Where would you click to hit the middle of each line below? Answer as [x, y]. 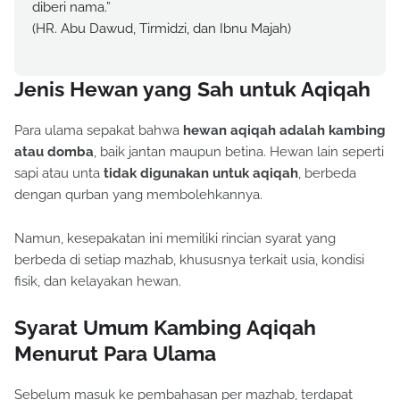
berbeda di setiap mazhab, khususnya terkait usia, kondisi [189, 260]
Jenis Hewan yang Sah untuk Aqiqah [192, 89]
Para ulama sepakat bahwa [99, 131]
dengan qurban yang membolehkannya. [138, 195]
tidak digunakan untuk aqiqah [201, 174]
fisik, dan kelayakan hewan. [98, 282]
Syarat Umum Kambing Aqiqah [165, 328]
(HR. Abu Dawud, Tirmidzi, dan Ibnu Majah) [162, 29]
